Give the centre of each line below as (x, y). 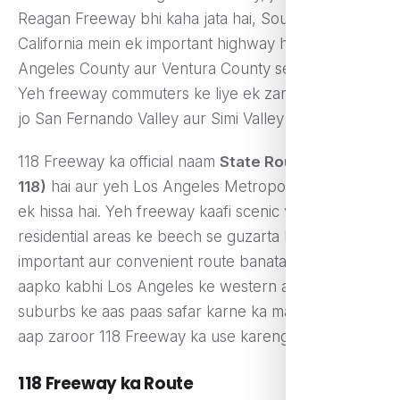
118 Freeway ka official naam (119, 162)
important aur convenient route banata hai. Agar (185, 262)
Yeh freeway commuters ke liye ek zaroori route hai (199, 94)
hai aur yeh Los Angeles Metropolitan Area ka (209, 187)
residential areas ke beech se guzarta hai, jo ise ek (194, 237)
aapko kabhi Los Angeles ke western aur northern (194, 287)
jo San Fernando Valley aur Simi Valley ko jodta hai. (195, 119)
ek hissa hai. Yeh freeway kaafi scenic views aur (184, 212)
